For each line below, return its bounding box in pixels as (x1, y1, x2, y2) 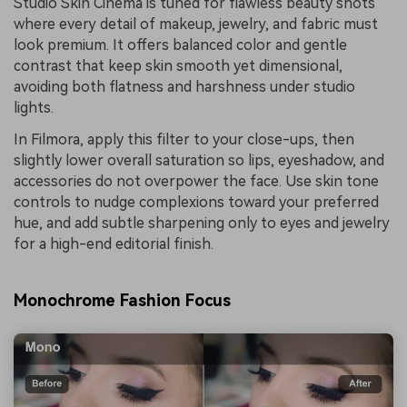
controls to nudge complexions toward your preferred (14, 194, 379, 212)
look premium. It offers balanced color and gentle (14, 35, 347, 54)
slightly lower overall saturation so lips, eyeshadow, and (14, 152, 384, 170)
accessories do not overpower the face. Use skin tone (14, 173, 379, 191)
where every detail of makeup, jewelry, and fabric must (14, 15, 378, 33)
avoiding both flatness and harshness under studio (14, 77, 355, 95)
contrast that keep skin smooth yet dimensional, (14, 56, 342, 74)
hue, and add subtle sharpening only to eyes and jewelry (14, 214, 390, 233)
